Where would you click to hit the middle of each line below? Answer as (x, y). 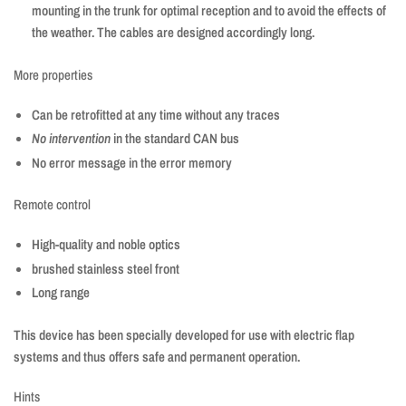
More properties (53, 74)
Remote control (52, 205)
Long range (61, 293)
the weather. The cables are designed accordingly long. (173, 33)
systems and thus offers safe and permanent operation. (157, 356)
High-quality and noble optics (106, 245)
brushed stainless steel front (106, 268)
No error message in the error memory (132, 162)
